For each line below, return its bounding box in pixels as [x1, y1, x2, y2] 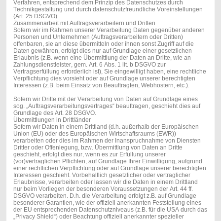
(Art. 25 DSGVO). [13, 12, 59, 20]
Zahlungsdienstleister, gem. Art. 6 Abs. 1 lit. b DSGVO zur [13, 61, 166, 68]
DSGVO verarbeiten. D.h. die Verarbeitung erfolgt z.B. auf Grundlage [13, 192, 196, 199]
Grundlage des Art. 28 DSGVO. [13, 109, 96, 116]
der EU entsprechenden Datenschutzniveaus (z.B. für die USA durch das [13, 206, 207, 213]
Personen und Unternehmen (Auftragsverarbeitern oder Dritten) [13, 33, 183, 40]
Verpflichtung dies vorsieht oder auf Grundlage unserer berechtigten [13, 74, 195, 82]
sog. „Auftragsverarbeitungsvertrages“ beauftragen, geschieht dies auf [13, 102, 200, 110]
